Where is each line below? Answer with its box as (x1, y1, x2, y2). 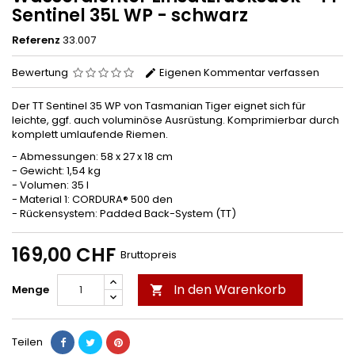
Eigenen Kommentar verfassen (157, 64, 319, 80)
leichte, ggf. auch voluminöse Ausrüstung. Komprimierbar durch (12, 112, 339, 128)
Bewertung (12, 64, 68, 80)
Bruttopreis (120, 246, 177, 262)
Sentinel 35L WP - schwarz (12, 2, 248, 28)
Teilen (12, 334, 43, 349)
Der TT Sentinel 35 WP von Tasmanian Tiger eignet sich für (12, 97, 306, 113)
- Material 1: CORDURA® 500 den (12, 191, 173, 207)
